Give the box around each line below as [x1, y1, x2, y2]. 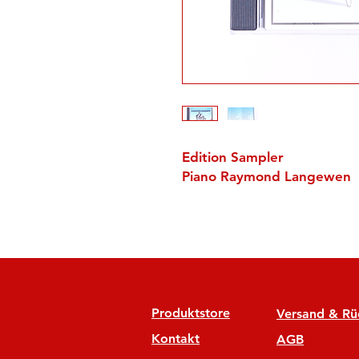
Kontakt [151, 331, 200, 346]
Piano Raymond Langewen [182, 168, 351, 184]
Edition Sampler [182, 149, 284, 165]
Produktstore [151, 305, 230, 321]
